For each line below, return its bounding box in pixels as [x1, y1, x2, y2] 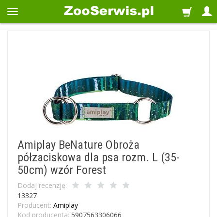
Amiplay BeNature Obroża [17, 138, 139, 152]
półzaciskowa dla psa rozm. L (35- [17, 150, 180, 164]
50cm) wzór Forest [17, 163, 106, 177]
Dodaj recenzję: [17, 181, 67, 190]
